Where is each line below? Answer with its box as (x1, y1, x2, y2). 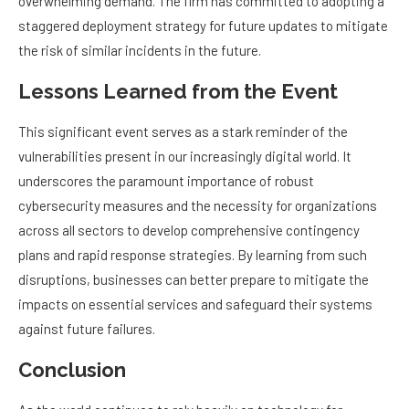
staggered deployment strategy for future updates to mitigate (18, 17, 388, 35)
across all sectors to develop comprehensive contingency (18, 222, 360, 239)
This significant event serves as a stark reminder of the (18, 123, 348, 141)
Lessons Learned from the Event (18, 79, 338, 104)
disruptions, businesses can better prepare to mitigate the (18, 271, 369, 288)
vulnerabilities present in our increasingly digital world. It (18, 148, 351, 165)
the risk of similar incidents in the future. (18, 42, 261, 59)
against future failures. (18, 320, 155, 338)
